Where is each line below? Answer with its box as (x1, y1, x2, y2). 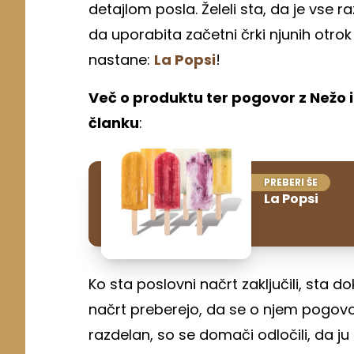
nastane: (88, 49, 154, 70)
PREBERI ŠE (264, 175, 318, 189)
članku (88, 112, 139, 133)
